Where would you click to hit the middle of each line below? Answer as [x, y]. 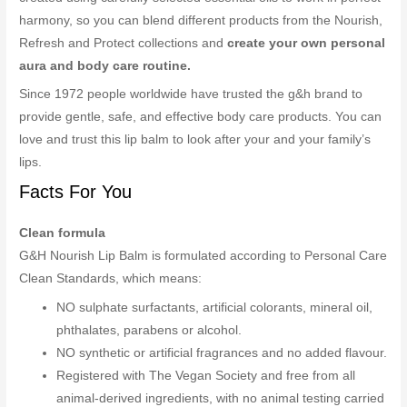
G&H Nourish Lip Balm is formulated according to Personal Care [203, 256]
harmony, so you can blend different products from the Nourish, [201, 20]
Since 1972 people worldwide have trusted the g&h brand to [191, 94]
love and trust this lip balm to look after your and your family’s [195, 140]
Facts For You [76, 192]
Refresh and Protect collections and [124, 43]
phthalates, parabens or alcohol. [149, 331]
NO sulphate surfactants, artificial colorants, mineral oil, [215, 308]
